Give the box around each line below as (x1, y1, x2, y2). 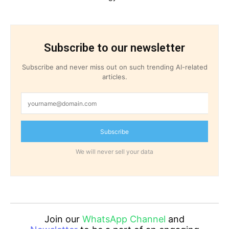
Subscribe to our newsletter (44, 41, 185, 55)
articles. (102, 73, 127, 81)
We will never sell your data (76, 148, 153, 156)
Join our (44, 214, 82, 225)
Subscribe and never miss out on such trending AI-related (21, 63, 208, 72)
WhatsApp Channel (82, 214, 166, 225)
